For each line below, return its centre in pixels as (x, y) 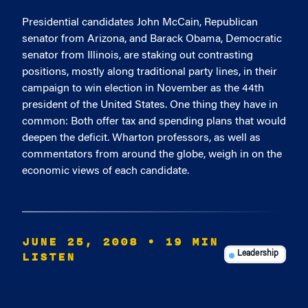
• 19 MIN (183, 242)
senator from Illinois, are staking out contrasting (137, 56)
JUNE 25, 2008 (80, 242)
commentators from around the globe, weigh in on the (152, 155)
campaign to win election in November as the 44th (143, 89)
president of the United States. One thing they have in (150, 105)
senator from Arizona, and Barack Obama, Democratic (152, 39)
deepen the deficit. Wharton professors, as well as (141, 138)
